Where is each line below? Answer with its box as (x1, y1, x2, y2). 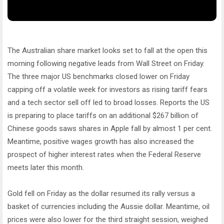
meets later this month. (7, 163, 84, 172)
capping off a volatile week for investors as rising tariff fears (7, 85, 207, 94)
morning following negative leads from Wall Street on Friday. (7, 59, 204, 68)
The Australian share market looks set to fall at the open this (7, 46, 207, 55)
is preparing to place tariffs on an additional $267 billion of (7, 111, 198, 120)
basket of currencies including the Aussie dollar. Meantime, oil (7, 202, 209, 211)
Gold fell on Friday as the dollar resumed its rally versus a (7, 189, 195, 198)
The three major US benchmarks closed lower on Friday (7, 72, 189, 81)
